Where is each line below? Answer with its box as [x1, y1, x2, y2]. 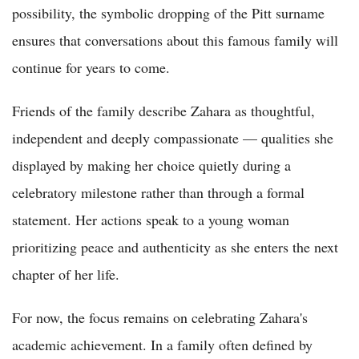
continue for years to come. [12, 57, 170, 77]
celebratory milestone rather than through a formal [12, 182, 305, 202]
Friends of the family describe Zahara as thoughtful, [12, 100, 315, 120]
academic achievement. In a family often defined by [12, 334, 313, 354]
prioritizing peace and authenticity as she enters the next [12, 236, 338, 256]
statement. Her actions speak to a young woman [12, 209, 289, 229]
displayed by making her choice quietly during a [12, 155, 291, 175]
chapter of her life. [12, 264, 119, 284]
